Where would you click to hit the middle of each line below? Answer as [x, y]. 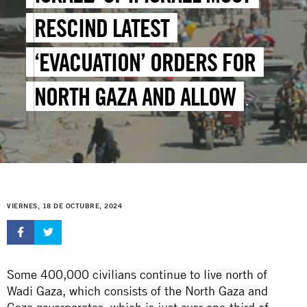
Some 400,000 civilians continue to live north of [137, 274]
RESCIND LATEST [102, 28]
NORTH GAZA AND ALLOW [135, 97]
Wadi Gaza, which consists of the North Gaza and [137, 291]
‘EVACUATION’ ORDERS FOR [145, 62]
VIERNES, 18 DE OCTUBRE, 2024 [64, 206]
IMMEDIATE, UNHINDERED [139, 131]
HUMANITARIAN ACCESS [131, 165]
